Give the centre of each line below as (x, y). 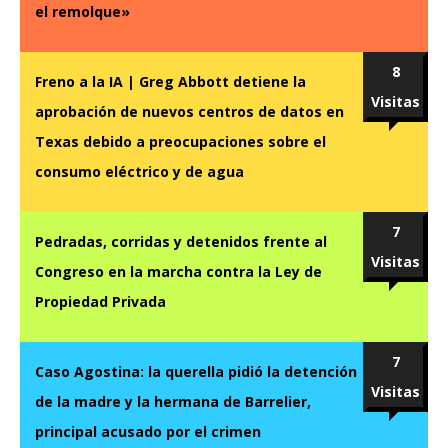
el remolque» (82, 12)
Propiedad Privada (100, 302)
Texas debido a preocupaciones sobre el (180, 142)
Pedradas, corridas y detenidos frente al (181, 242)
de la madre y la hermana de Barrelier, (173, 402)
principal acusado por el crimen (148, 432)
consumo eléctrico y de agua (139, 172)
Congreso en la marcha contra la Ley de (178, 272)
